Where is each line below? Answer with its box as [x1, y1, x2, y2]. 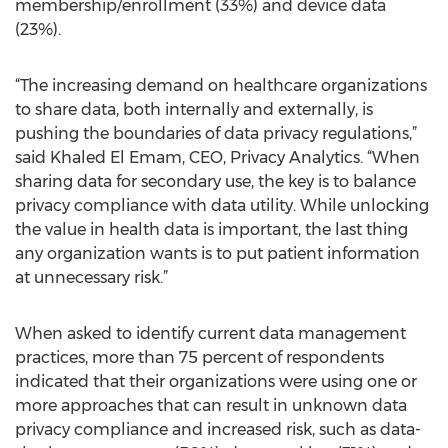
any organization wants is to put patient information [15, 244, 420, 263]
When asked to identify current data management [15, 324, 406, 343]
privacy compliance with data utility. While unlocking [15, 196, 429, 215]
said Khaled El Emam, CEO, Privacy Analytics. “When [15, 148, 420, 167]
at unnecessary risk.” [15, 268, 168, 287]
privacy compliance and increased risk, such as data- [15, 420, 421, 439]
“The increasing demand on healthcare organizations [15, 76, 427, 95]
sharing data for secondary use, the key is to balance [15, 172, 416, 191]
